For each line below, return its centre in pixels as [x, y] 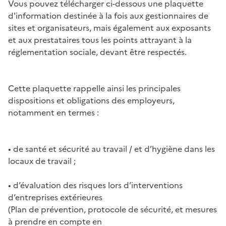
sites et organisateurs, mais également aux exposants [109, 27]
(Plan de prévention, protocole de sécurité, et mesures [112, 209]
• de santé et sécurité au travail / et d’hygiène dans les [111, 149]
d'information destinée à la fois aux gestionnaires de [108, 15]
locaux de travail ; [42, 161]
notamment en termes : [53, 112]
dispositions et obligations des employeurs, [91, 100]
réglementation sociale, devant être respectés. [97, 52]
